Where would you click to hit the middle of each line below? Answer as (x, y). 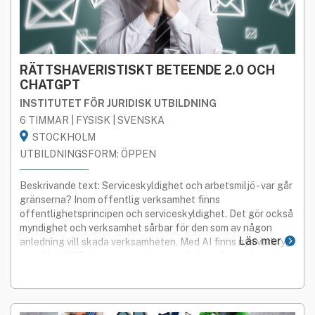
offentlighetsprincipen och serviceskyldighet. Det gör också (156, 214)
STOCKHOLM (64, 137)
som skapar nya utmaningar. (82, 270)
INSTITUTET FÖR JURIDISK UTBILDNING (118, 104)
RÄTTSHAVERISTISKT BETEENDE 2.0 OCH (147, 70)
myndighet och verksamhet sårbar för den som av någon (146, 228)
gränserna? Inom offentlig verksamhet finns (120, 200)
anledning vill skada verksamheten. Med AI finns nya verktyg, (157, 242)
